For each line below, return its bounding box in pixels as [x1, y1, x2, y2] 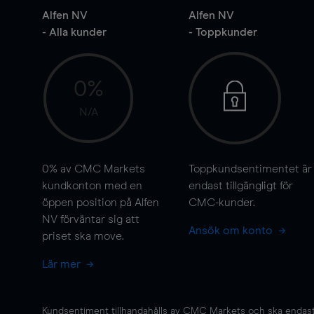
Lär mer [42, 259, 83, 270]
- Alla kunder [42, 27, 107, 38]
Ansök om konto [188, 225, 275, 236]
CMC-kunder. [188, 197, 255, 208]
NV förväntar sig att [42, 214, 139, 225]
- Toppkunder [188, 27, 257, 38]
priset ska [42, 231, 94, 242]
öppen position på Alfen [42, 197, 159, 208]
